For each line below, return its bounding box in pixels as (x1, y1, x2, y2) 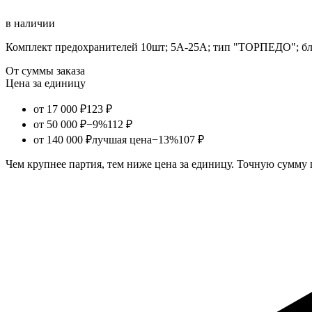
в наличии (6, 17, 55, 29)
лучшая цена (92, 133, 152, 146)
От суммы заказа (6, 64, 85, 77)
